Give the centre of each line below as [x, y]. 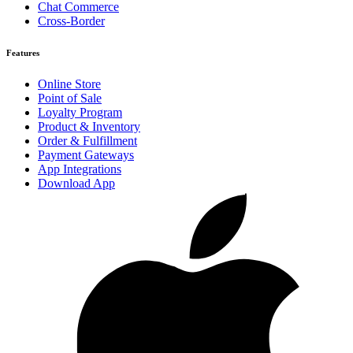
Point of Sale [70, 98]
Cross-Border [71, 21]
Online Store [69, 84]
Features [23, 53]
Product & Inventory [89, 127]
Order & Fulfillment [87, 141]
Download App [76, 184]
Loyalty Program [80, 113]
